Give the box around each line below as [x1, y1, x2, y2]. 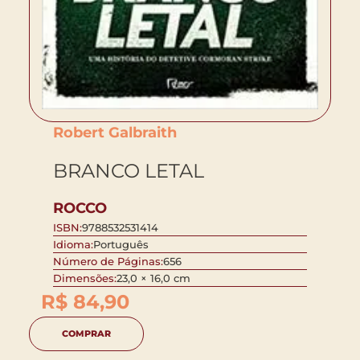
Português [93, 238, 149, 252]
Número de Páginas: [53, 255, 163, 268]
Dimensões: [53, 272, 117, 285]
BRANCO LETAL [53, 158, 204, 182]
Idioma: [53, 238, 93, 252]
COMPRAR [62, 328, 111, 340]
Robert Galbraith [53, 123, 177, 141]
